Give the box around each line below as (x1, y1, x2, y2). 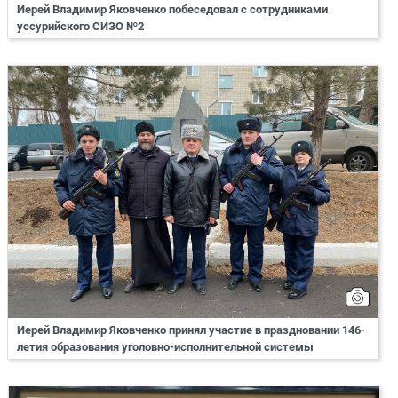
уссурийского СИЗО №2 (17, 19, 147, 33)
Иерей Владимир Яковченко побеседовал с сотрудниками (17, 2, 328, 16)
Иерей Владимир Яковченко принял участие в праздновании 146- (17, 322, 365, 337)
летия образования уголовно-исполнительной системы (17, 339, 314, 354)
